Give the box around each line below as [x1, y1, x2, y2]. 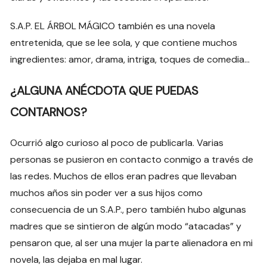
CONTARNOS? [10, 104, 88, 120]
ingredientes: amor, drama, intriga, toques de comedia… [10, 53, 250, 66]
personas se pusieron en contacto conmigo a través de [10, 153, 254, 166]
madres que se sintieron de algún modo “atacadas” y [10, 220, 242, 233]
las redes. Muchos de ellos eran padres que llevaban [10, 170, 237, 183]
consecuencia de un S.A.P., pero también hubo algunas [10, 203, 247, 216]
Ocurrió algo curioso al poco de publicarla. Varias [10, 136, 224, 150]
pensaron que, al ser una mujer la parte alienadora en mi [10, 237, 253, 250]
